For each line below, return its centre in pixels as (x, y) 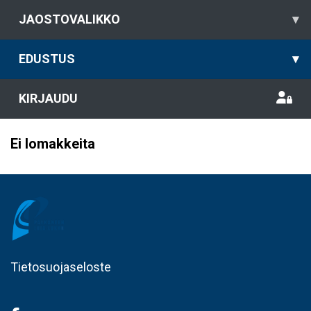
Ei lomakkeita (53, 144)
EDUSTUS (47, 59)
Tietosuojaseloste (61, 267)
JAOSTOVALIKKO (69, 19)
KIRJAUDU (48, 98)
